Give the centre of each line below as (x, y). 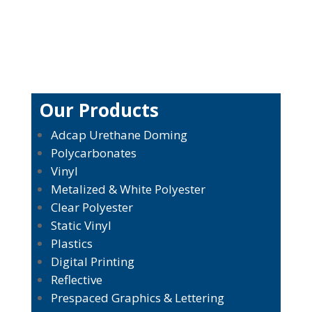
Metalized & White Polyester (128, 189)
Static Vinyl (81, 226)
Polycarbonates (93, 153)
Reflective (76, 280)
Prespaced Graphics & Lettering (137, 298)
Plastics (71, 244)
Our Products (99, 110)
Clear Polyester (92, 208)
